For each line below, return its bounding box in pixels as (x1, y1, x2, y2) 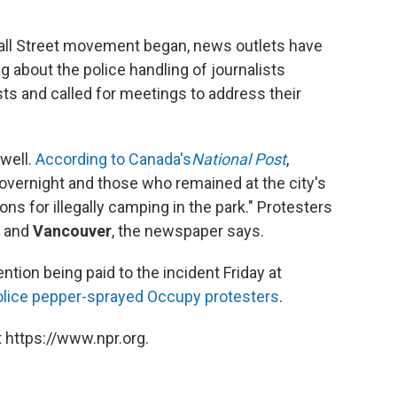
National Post (191, 150, 286, 168)
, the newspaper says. (112, 222, 264, 240)
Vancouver (33, 222, 112, 240)
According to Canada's (35, 150, 191, 168)
